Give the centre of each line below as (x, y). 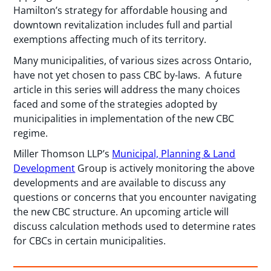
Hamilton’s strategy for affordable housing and (121, 11)
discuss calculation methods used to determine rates (135, 227)
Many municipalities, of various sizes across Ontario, (133, 60)
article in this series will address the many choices (127, 89)
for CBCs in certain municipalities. (90, 241)
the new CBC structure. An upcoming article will (121, 212)
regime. (31, 133)
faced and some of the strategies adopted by (116, 104)
